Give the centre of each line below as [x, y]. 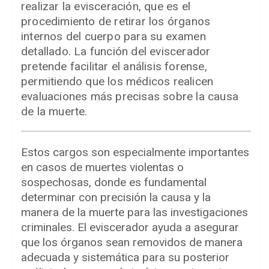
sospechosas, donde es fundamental [114, 183]
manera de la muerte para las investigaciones [134, 213]
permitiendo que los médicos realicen [117, 82]
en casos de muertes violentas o [102, 168]
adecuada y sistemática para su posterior [125, 258]
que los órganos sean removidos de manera [132, 243]
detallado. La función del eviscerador [116, 52]
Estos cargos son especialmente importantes [135, 153]
